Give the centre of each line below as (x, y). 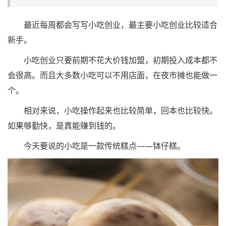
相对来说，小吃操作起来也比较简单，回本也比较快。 (112, 110)
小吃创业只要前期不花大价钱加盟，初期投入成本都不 (112, 60)
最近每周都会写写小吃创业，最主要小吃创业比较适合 (112, 25)
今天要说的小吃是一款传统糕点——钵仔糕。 (96, 146)
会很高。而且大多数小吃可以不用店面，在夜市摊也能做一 (112, 75)
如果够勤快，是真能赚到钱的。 (64, 126)
